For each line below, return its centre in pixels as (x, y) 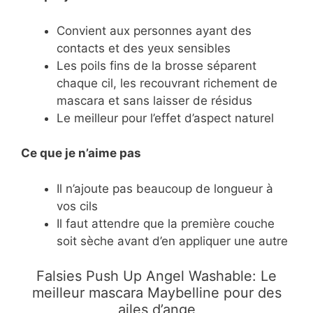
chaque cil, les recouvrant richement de (167, 83)
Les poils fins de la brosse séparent (156, 65)
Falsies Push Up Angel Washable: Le (156, 276)
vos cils (77, 206)
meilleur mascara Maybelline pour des (156, 293)
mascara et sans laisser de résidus (154, 100)
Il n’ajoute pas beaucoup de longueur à (165, 188)
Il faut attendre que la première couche (166, 223)
